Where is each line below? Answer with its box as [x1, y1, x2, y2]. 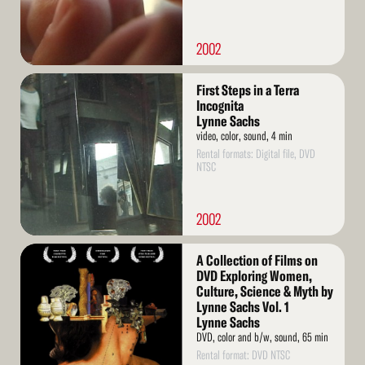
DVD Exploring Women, [196, 267, 312, 285]
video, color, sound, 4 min [196, 129, 292, 143]
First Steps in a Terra [196, 81, 299, 99]
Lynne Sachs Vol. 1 [196, 298, 289, 316]
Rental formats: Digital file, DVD [196, 147, 315, 161]
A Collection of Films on [196, 252, 318, 270]
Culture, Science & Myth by [196, 283, 333, 301]
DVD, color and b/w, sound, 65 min [196, 330, 328, 345]
